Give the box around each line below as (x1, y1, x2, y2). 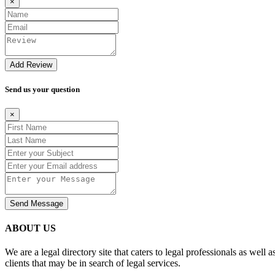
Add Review (10, 60, 52, 69)
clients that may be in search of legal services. (5, 258, 180, 269)
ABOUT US (5, 223, 56, 234)
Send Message (10, 198, 63, 208)
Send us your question (5, 84, 80, 94)
